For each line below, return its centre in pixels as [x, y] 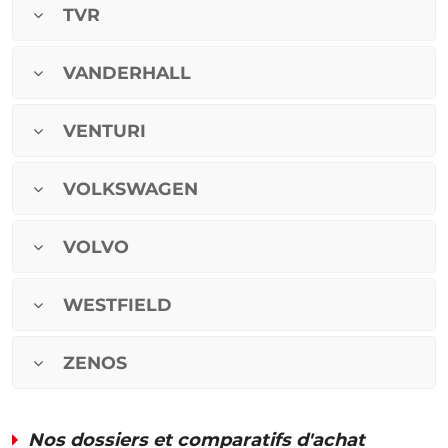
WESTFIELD [117, 305]
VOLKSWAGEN [130, 189]
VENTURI [104, 131]
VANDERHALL [127, 73]
